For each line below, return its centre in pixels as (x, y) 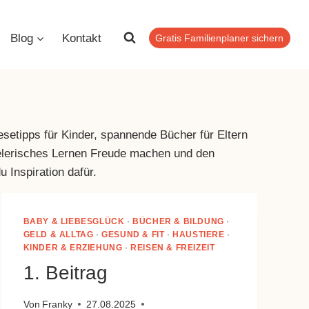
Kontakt (82, 38)
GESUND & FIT (133, 235)
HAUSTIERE (199, 235)
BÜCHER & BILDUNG (178, 222)
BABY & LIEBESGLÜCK (74, 222)
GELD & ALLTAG (58, 235)
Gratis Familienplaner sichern (220, 38)
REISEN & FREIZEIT (173, 248)
